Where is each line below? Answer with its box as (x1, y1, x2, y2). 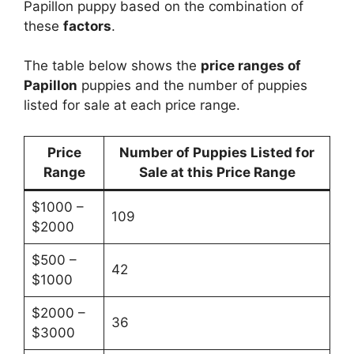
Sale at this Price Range (138, 164, 296, 180)
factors (63, 17, 111, 34)
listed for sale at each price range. (24, 97, 240, 114)
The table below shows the (24, 58, 201, 74)
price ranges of (201, 58, 301, 74)
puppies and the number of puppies (77, 77, 307, 94)
